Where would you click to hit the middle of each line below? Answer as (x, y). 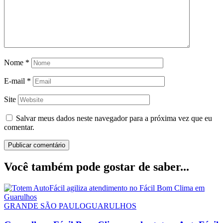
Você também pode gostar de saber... (97, 167)
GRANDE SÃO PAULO (45, 206)
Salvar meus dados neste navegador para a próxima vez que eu (114, 118)
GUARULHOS (111, 206)
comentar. (19, 127)
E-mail (15, 81)
